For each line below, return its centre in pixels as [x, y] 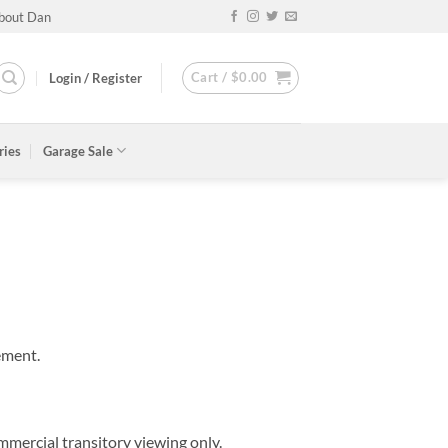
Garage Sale [78, 150]
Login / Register [96, 78]
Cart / [211, 77]
